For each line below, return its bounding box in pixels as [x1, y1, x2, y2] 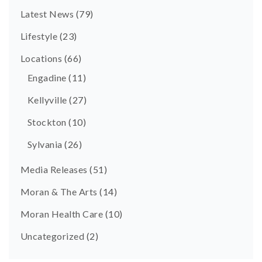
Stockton [27, 116, 67, 127]
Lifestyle [20, 30, 58, 42]
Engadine [27, 71, 67, 83]
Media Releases [20, 163, 88, 175]
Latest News [20, 8, 74, 19]
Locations [20, 52, 63, 64]
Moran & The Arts [20, 185, 98, 197]
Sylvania [27, 138, 63, 150]
